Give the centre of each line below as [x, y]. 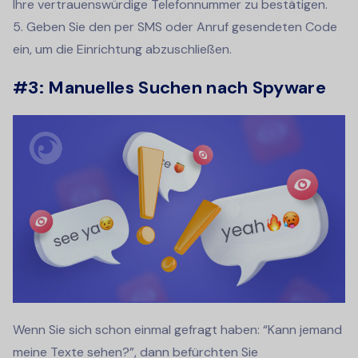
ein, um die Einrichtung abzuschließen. [122, 49]
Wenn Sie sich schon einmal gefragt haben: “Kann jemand [177, 330]
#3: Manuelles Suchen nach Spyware [169, 87]
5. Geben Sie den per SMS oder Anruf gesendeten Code [175, 26]
